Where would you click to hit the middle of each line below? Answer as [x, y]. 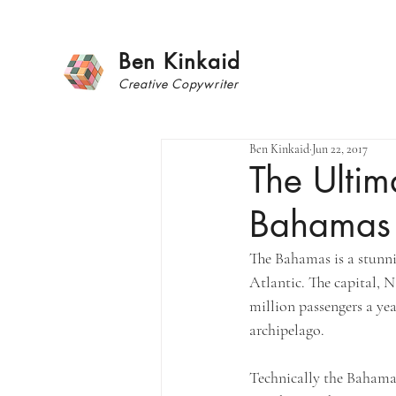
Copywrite [200, 84]
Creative [143, 84]
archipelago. [289, 330]
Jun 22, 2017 [340, 149]
